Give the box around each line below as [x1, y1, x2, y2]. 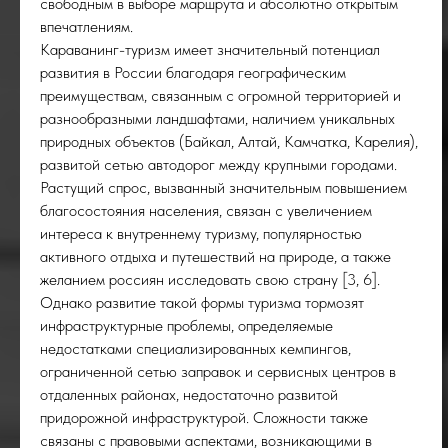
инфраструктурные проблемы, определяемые [40, 316, 333, 335]
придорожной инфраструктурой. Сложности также [40, 408, 368, 427]
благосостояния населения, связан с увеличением [40, 201, 372, 220]
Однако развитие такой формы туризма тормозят [40, 293, 364, 312]
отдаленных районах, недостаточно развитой [40, 385, 338, 404]
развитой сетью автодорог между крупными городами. [40, 155, 397, 174]
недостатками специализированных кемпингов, [40, 339, 351, 358]
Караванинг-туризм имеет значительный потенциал [40, 40, 380, 59]
